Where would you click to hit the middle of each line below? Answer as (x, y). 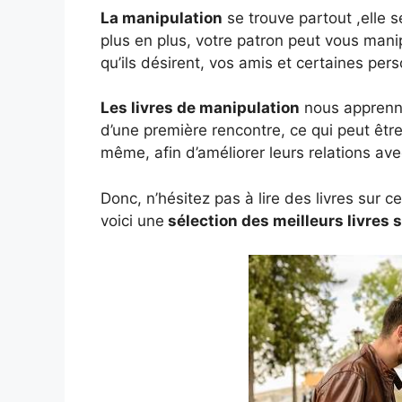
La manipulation (162, 17)
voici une (132, 220)
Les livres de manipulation (200, 108)
